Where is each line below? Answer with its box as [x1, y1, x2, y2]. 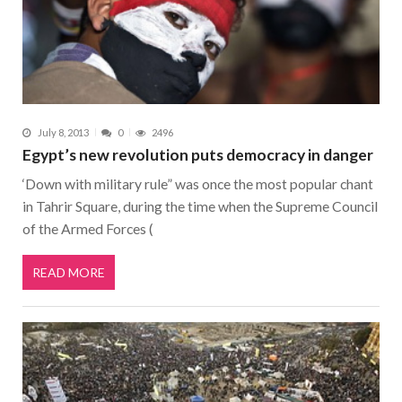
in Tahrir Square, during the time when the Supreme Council [22, 197, 378, 214]
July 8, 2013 [38, 126, 89, 138]
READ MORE [32, 265, 105, 281]
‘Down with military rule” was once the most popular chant [22, 174, 373, 192]
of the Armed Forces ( [22, 219, 153, 237]
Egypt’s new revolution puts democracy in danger [22, 144, 373, 164]
